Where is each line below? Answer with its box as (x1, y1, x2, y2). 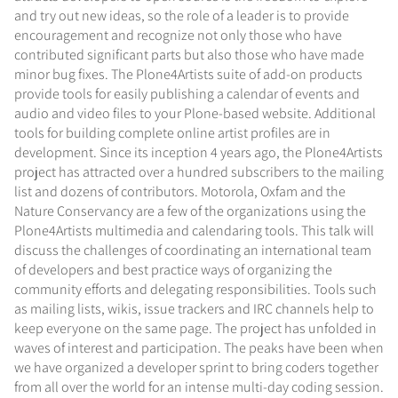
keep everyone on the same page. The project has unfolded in (14, 318, 377, 338)
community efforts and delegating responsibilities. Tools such (14, 279, 377, 298)
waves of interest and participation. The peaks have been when (14, 338, 384, 357)
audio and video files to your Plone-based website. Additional (14, 103, 376, 123)
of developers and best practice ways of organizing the (14, 259, 332, 279)
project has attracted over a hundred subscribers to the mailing (14, 162, 384, 181)
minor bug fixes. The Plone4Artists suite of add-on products (14, 64, 362, 84)
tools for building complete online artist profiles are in (14, 123, 330, 142)
